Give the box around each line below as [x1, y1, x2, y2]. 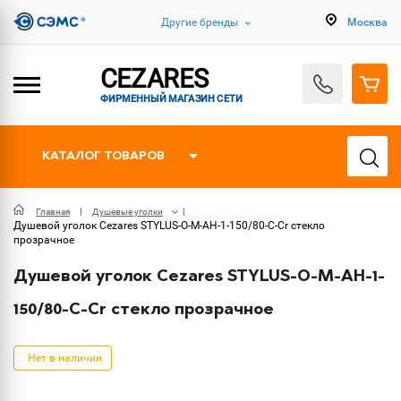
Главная [36, 207, 70, 217]
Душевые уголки [92, 207, 163, 217]
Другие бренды [161, 15, 238, 29]
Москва [347, 15, 388, 29]
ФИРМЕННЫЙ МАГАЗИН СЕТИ [99, 91, 243, 104]
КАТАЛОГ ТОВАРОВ [42, 150, 165, 162]
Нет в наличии [28, 352, 102, 364]
